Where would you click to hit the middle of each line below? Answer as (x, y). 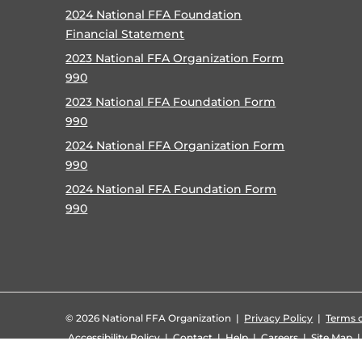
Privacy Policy (279, 318)
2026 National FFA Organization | (160, 318)
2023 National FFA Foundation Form (171, 101)
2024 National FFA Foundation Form (171, 189)
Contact (193, 337)
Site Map (332, 337)
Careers (280, 337)
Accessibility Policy (114, 337)
